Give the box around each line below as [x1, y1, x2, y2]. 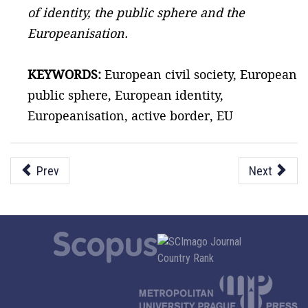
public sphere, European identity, [27, 87, 223, 103]
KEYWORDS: [27, 66, 101, 82]
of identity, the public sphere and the [27, 4, 245, 21]
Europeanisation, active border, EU [27, 107, 233, 124]
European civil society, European [101, 66, 297, 82]
